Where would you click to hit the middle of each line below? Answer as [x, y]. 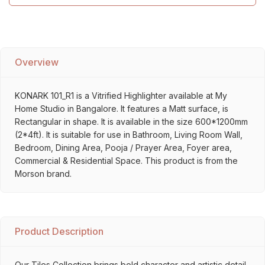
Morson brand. [43, 174]
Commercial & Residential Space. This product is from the [126, 161]
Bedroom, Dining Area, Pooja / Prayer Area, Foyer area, [123, 148]
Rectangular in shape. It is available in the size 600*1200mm [131, 122]
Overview [37, 62]
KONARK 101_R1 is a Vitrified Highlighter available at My [121, 96]
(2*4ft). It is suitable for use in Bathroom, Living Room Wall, [129, 135]
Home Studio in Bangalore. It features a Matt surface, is [122, 109]
